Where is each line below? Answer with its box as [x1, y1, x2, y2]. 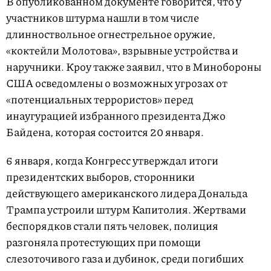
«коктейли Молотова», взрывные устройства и [6, 42, 238, 59]
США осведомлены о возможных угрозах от [6, 75, 227, 91]
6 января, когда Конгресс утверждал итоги [6, 152, 218, 169]
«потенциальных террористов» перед [6, 91, 194, 108]
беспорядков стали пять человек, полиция [6, 218, 218, 234]
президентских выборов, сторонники [6, 169, 195, 185]
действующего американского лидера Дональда [6, 185, 247, 201]
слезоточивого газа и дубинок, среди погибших [6, 250, 244, 267]
